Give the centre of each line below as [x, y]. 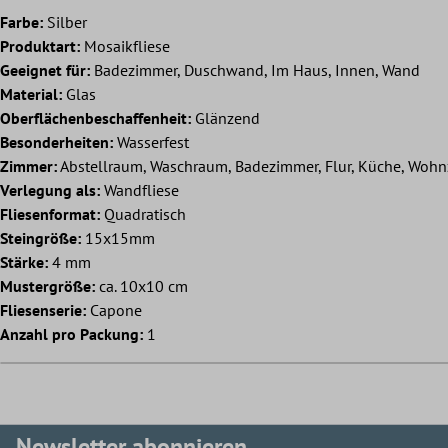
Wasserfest [151, 142]
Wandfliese [139, 190]
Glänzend [225, 118]
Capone [114, 310]
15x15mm [118, 238]
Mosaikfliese [125, 46]
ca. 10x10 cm [141, 286]
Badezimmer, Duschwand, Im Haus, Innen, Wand [255, 70]
